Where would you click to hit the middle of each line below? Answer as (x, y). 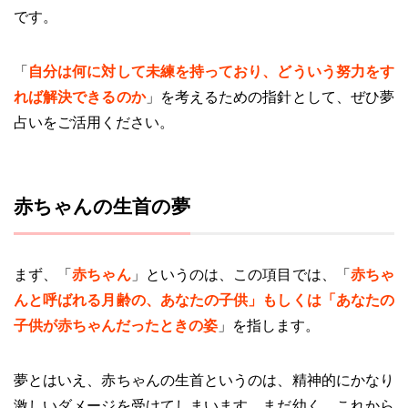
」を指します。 (269, 325)
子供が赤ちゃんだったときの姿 (116, 325)
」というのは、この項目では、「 (240, 274)
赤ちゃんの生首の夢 (102, 206)
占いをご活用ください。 (94, 122)
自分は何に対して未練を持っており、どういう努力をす (212, 71)
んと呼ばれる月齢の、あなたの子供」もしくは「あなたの (204, 300)
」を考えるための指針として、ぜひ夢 (270, 97)
